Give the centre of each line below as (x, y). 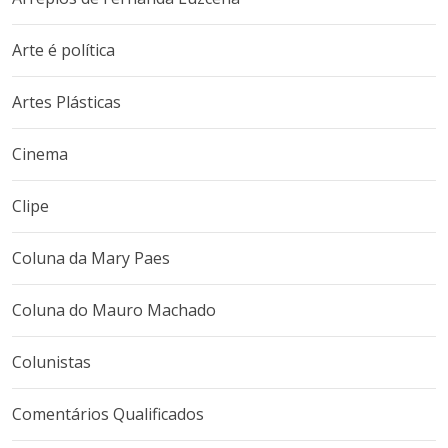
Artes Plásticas (66, 102)
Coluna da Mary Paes (91, 258)
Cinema (40, 154)
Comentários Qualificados (108, 414)
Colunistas (51, 362)
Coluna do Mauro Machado (114, 310)
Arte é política (63, 50)
